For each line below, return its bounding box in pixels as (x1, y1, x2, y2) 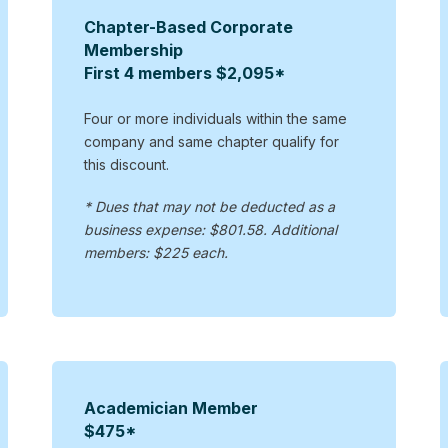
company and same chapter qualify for (83, 132, 339, 150)
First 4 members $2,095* (83, 62, 285, 83)
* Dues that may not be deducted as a (83, 198, 335, 216)
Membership (83, 39, 183, 60)
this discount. (83, 155, 169, 173)
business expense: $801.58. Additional (83, 221, 337, 239)
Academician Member (83, 398, 258, 419)
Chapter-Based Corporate (83, 16, 293, 37)
